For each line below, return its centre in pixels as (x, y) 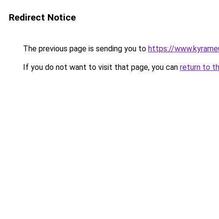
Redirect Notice (42, 17)
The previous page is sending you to (85, 49)
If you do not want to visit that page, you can (100, 67)
